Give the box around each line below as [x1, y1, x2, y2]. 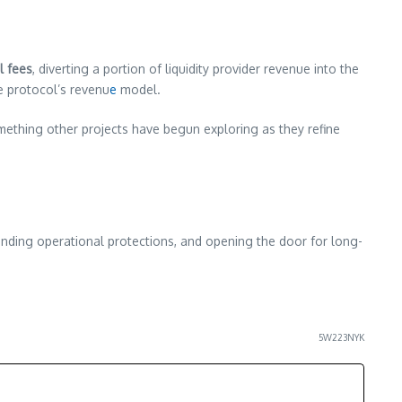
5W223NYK [319, 332, 364, 344]
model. [117, 82, 161, 98]
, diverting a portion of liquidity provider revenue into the [32, 61, 359, 77]
